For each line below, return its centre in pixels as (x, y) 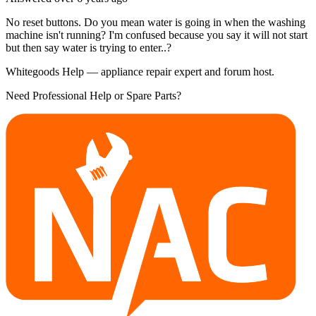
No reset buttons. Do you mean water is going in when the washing (156, 22)
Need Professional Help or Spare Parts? (93, 95)
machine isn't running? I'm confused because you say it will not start (157, 35)
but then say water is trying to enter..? (89, 47)
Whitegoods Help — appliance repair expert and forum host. (140, 71)
